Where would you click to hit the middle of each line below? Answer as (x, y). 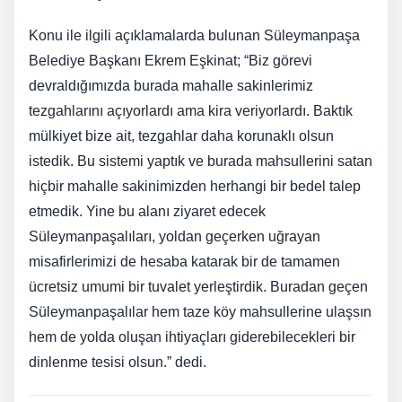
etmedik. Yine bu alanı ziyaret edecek (147, 211)
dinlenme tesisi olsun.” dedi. (118, 362)
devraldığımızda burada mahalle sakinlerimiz (171, 85)
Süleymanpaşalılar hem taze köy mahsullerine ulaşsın (200, 311)
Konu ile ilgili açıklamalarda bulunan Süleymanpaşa (194, 35)
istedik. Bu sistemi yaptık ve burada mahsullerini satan (201, 161)
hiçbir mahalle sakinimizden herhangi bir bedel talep (195, 186)
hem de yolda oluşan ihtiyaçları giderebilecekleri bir (192, 336)
